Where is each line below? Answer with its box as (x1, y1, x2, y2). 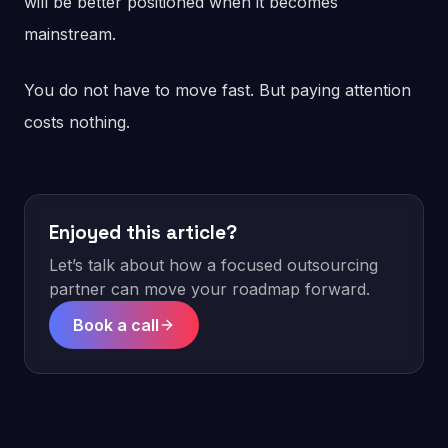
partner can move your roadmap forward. (49, 279, 370, 300)
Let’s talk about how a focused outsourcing (49, 255, 378, 276)
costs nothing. (24, 112, 130, 133)
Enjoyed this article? (49, 220, 237, 246)
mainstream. (24, 24, 116, 45)
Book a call (73, 315, 159, 336)
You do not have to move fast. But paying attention (24, 80, 411, 101)
